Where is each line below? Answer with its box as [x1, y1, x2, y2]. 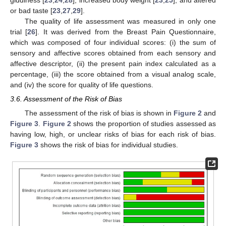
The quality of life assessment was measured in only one [24, 17, 216, 25]
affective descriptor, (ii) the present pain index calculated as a [10, 59, 216, 68]
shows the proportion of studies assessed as [71, 119, 216, 128]
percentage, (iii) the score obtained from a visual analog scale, [10, 70, 216, 78]
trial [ [10, 27, 28, 36]
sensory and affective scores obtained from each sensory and [10, 48, 216, 57]
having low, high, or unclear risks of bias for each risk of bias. [10, 130, 216, 138]
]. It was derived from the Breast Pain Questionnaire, [35, 27, 216, 36]
